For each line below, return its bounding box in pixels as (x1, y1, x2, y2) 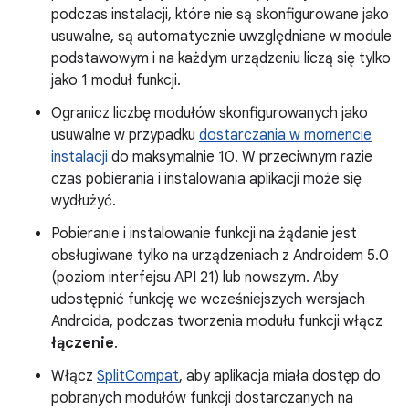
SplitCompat (97, 367, 179, 386)
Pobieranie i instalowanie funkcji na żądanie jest (51, 225, 357, 244)
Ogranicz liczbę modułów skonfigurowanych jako (51, 104, 368, 123)
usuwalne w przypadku (51, 126, 199, 145)
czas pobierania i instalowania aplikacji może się (51, 170, 362, 189)
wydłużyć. (51, 192, 116, 211)
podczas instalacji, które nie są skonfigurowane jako (51, 5, 389, 25)
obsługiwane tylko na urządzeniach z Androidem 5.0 (51, 246, 389, 266)
